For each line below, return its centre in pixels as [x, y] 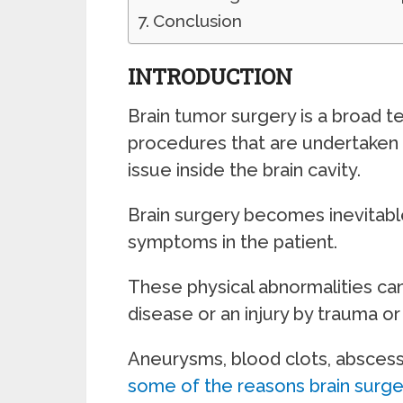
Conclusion [197, 21]
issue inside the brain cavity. [244, 170]
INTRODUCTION [210, 76]
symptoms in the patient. [233, 242]
